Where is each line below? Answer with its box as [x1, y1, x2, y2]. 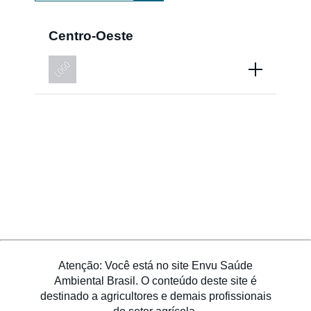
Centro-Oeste [49, 28, 133, 44]
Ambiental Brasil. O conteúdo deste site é [54, 275, 257, 287]
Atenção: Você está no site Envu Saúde [58, 260, 253, 272]
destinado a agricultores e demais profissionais [40, 290, 271, 303]
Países [129, 32, 182, 51]
